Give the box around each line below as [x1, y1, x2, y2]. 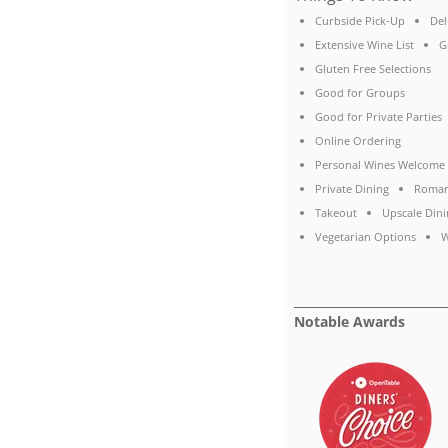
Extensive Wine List [314, 37, 414, 53]
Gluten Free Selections [314, 61, 431, 77]
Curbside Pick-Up [314, 13, 405, 29]
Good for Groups [314, 85, 405, 101]
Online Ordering [314, 133, 401, 149]
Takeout [314, 205, 357, 221]
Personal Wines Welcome [314, 157, 445, 173]
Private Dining [314, 181, 389, 197]
